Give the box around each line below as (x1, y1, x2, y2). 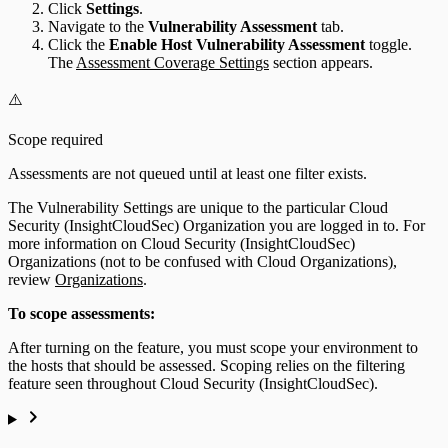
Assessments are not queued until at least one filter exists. (8, 164, 367, 182)
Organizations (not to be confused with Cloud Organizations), (8, 252, 397, 270)
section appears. (269, 53, 373, 71)
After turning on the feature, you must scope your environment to (8, 338, 418, 356)
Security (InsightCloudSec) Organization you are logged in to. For (8, 216, 425, 234)
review (8, 270, 55, 288)
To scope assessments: (8, 304, 155, 322)
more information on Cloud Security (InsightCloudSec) (8, 234, 355, 252)
